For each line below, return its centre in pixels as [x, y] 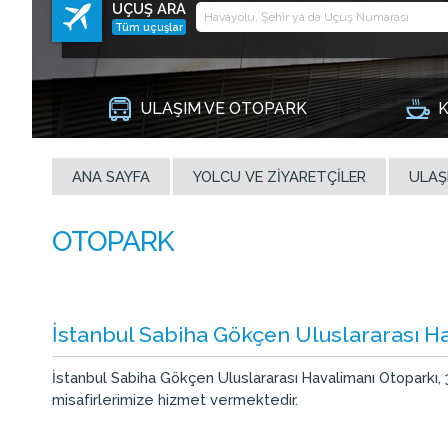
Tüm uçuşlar [149, 26]
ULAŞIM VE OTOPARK [223, 108]
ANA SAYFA [111, 176]
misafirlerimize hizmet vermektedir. [175, 399]
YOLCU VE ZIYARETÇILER [279, 176]
